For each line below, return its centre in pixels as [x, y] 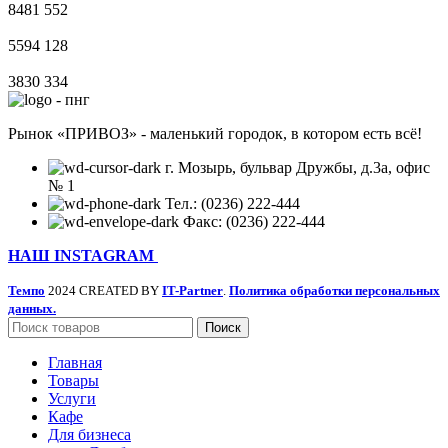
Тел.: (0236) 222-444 [232, 204]
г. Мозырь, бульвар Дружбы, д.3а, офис [297, 168]
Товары [73, 381]
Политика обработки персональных [334, 291]
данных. [32, 309]
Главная [75, 363]
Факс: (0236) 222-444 [254, 222]
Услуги [72, 399]
